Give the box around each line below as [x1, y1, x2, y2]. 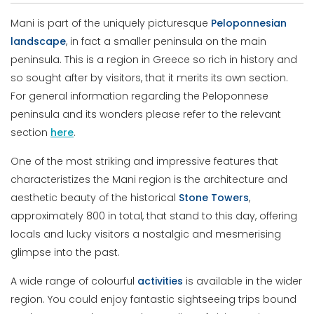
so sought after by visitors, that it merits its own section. [11, 71, 289, 86]
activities [137, 274, 184, 289]
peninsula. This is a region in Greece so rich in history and [11, 53, 298, 67]
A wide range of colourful [11, 274, 138, 289]
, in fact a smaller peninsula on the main [66, 34, 267, 49]
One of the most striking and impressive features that [11, 154, 279, 169]
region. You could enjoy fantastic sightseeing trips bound [11, 292, 297, 307]
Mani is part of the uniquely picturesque [11, 16, 212, 31]
